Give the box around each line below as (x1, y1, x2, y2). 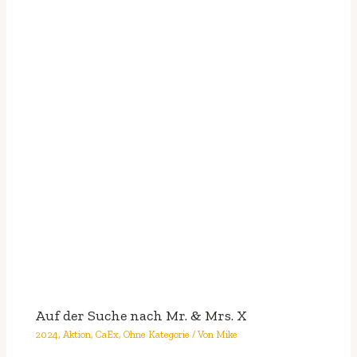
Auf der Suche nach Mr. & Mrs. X (35, 306, 248, 324)
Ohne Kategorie (124, 328, 190, 341)
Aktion (63, 328, 92, 341)
